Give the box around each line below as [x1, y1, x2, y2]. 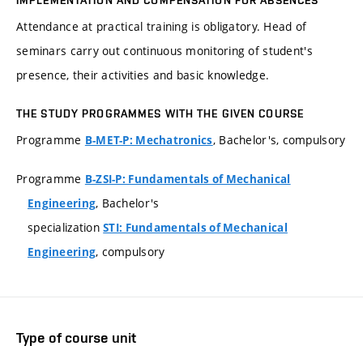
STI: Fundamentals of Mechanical [103, 220, 288, 235]
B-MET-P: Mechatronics [84, 133, 213, 148]
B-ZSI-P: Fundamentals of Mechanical [84, 171, 291, 186]
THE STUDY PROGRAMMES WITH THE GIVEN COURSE [16, 107, 305, 121]
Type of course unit [16, 328, 136, 346]
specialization [28, 219, 104, 235]
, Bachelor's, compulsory [212, 132, 346, 148]
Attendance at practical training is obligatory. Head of [16, 19, 307, 35]
